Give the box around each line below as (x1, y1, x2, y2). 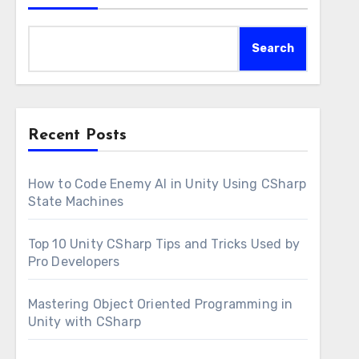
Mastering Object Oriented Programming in (27, 296, 293, 312)
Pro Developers (27, 254, 120, 269)
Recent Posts (27, 127, 127, 143)
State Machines (27, 194, 124, 209)
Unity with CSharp (27, 314, 142, 329)
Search (251, 42, 294, 55)
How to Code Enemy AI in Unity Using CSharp (27, 176, 307, 192)
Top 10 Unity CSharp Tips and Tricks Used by (27, 236, 301, 252)
